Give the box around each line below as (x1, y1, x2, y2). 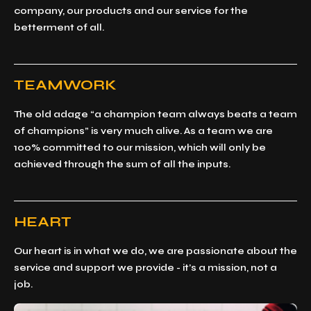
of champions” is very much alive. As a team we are (14, 124, 273, 137)
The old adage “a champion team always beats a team (14, 108, 297, 120)
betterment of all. (14, 21, 104, 33)
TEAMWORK (14, 76, 117, 94)
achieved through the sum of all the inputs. (14, 158, 230, 170)
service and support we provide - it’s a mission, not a (14, 261, 277, 274)
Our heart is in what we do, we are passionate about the (14, 244, 297, 257)
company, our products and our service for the (14, 4, 248, 17)
